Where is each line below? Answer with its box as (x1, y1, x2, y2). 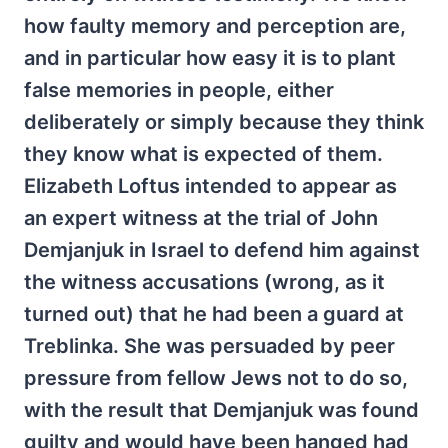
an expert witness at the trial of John (24, 205, 378, 230)
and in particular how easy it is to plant (24, 45, 396, 70)
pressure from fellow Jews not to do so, (24, 365, 408, 390)
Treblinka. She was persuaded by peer (24, 333, 395, 358)
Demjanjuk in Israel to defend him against (24, 237, 420, 262)
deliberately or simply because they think (24, 109, 424, 134)
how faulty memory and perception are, (24, 13, 406, 38)
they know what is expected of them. (24, 141, 383, 166)
